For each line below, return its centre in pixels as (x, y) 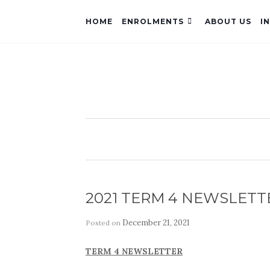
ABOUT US (228, 21)
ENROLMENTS (153, 21)
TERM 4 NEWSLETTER (134, 251)
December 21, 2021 (156, 222)
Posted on (104, 222)
